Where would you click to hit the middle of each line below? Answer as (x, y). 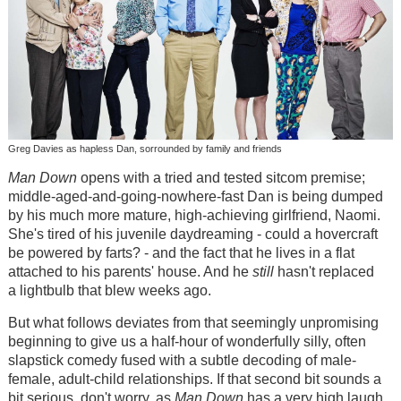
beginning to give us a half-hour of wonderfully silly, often (187, 342)
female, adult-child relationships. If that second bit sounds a (194, 380)
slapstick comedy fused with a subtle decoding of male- (182, 361)
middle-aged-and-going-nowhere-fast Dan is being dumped (195, 196)
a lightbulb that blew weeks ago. (109, 290)
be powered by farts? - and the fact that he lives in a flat (181, 252)
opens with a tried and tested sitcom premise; (221, 177)
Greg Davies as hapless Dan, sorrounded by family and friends (145, 149)
